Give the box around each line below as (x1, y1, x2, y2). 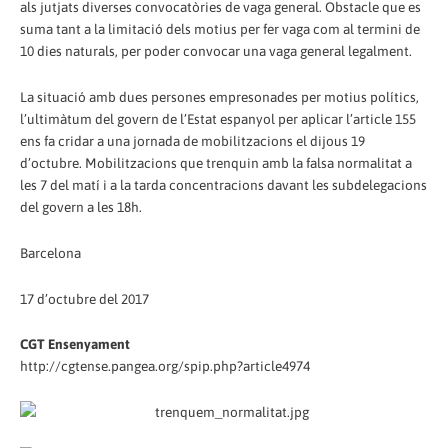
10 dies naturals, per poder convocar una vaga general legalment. (20, 42, 412, 59)
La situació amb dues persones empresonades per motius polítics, (20, 88, 419, 105)
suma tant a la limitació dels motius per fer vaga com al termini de (20, 20, 420, 37)
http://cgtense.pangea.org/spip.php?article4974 (20, 358, 310, 375)
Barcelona (20, 244, 81, 261)
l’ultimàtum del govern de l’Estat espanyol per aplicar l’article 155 (20, 110, 416, 127)
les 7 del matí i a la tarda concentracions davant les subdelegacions (20, 176, 427, 193)
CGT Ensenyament (20, 336, 130, 353)
